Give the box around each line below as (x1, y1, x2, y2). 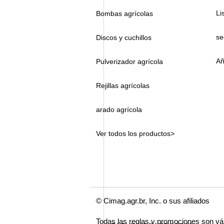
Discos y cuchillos (96, 33, 153, 41)
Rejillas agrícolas (96, 81, 149, 89)
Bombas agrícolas (96, 9, 153, 17)
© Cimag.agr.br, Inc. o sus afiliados (96, 196, 209, 205)
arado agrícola (96, 105, 142, 113)
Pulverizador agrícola (96, 57, 163, 65)
